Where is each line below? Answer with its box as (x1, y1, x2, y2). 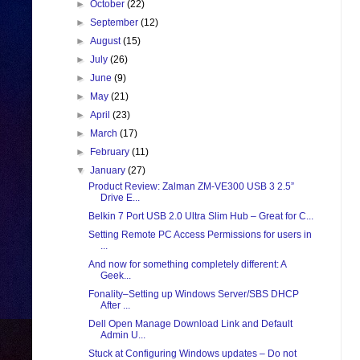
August (90, 35, 124, 47)
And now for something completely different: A (88, 259, 286, 271)
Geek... (100, 270, 131, 282)
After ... (100, 300, 130, 312)
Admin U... (100, 329, 145, 342)
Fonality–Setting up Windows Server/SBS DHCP (88, 288, 299, 301)
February (90, 146, 133, 158)
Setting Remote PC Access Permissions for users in (88, 229, 312, 241)
